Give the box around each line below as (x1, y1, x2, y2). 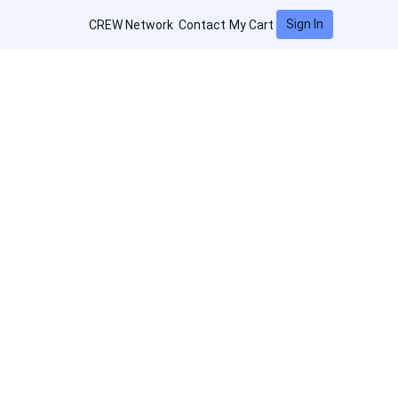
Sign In (285, 17, 323, 32)
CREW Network (88, 17, 173, 32)
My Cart (228, 17, 274, 32)
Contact (178, 17, 226, 32)
